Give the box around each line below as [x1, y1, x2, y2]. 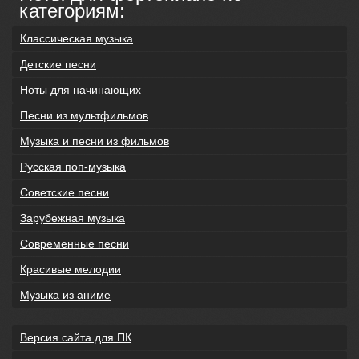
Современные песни [20, 237, 129, 250]
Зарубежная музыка [20, 212, 125, 224]
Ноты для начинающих [20, 83, 141, 96]
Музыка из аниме [20, 288, 111, 301]
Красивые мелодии [20, 263, 121, 276]
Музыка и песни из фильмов [20, 135, 169, 147]
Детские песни [20, 58, 96, 71]
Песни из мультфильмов [20, 109, 148, 122]
